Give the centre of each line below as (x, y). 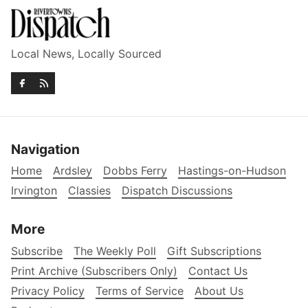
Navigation (45, 149)
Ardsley (73, 171)
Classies (89, 191)
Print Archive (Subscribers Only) (94, 271)
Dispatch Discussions (177, 191)
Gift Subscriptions (214, 251)
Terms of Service (140, 291)
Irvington (34, 191)
